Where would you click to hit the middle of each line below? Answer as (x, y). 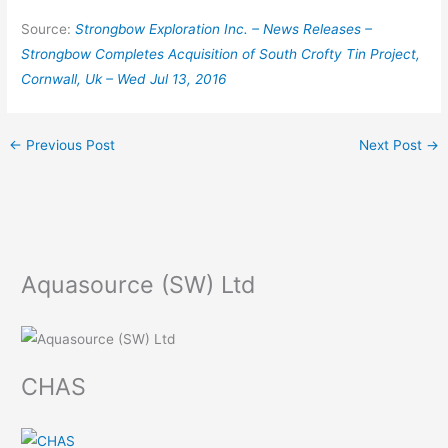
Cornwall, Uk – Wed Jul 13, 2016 (124, 79)
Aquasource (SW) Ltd (138, 284)
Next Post (392, 145)
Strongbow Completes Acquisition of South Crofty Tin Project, (221, 54)
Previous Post (69, 145)
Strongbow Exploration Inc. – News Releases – (224, 29)
